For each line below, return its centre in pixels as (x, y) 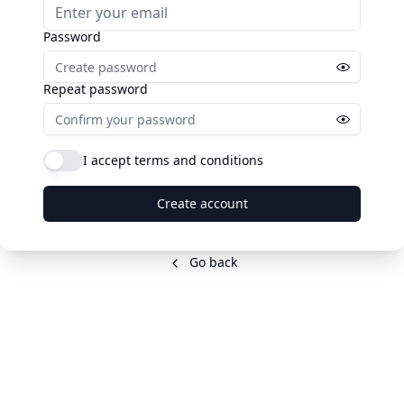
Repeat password (96, 89)
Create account (202, 203)
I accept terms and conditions (173, 160)
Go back (211, 262)
